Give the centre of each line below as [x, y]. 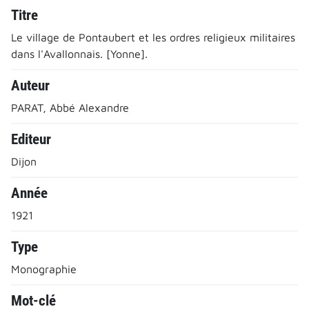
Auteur [30, 85]
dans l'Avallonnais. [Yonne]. [79, 53]
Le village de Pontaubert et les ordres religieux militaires [153, 37]
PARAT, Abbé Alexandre [70, 107]
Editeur [31, 139]
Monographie [44, 269]
